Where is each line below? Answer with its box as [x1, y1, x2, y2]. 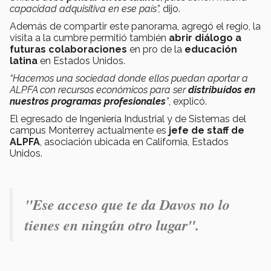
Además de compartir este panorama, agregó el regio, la [10, 20, 261, 32]
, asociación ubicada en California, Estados [40, 135, 229, 148]
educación [184, 43, 237, 55]
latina [10, 54, 38, 67]
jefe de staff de [169, 124, 244, 136]
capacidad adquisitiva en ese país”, [10, 2, 163, 15]
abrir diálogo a [169, 31, 241, 44]
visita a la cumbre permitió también [10, 31, 169, 44]
